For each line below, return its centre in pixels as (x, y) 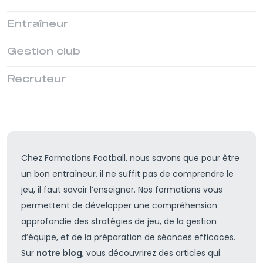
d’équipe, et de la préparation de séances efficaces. (128, 237)
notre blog (59, 253)
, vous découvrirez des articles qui (151, 253)
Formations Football (85, 158)
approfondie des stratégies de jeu (90, 221)
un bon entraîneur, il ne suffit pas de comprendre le (127, 174)
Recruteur (37, 79)
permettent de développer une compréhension (119, 205)
